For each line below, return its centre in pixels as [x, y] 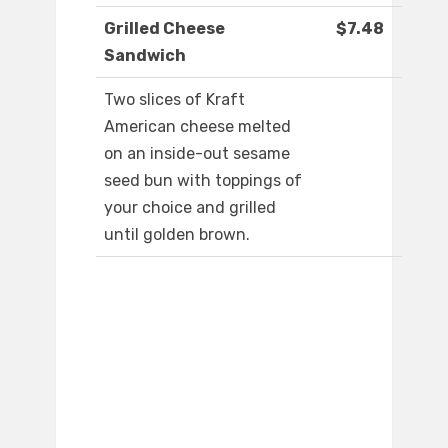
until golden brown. [177, 235]
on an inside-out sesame [197, 154]
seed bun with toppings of [203, 181]
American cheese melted [197, 127]
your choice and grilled [190, 208]
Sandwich [145, 56]
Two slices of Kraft [174, 100]
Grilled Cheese [164, 29]
